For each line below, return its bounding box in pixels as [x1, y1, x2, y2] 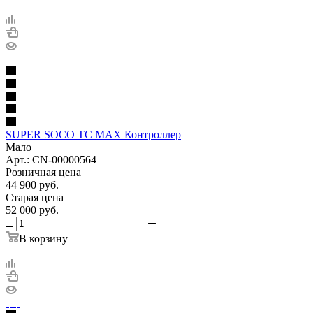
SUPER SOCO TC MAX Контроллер [6, 128, 181, 140]
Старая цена [6, 191, 64, 203]
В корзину [19, 232, 68, 245]
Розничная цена [6, 166, 81, 178]
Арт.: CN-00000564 [6, 153, 96, 166]
